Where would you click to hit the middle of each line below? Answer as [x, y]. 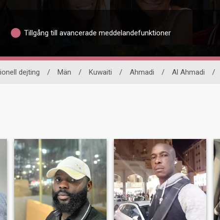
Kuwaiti [100, 72]
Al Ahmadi [188, 72]
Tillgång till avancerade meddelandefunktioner [98, 33]
